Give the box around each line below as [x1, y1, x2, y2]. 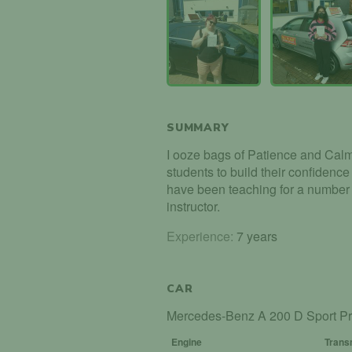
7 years [233, 226, 277, 245]
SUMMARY [167, 119, 229, 135]
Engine [171, 334, 203, 349]
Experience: [167, 226, 233, 245]
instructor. [167, 196, 220, 215]
